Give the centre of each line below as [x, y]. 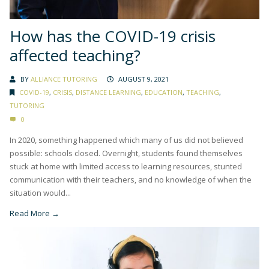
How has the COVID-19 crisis [113, 36]
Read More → [35, 213]
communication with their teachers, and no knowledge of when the [131, 180]
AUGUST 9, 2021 [144, 79]
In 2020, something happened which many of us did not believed [126, 140]
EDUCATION [164, 92]
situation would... [40, 193]
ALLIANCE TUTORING [64, 79]
